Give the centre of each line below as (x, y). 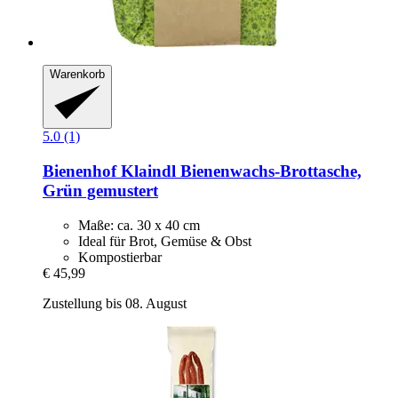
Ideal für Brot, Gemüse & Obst (165, 241)
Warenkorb (77, 74)
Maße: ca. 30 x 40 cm (139, 225)
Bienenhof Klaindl (109, 171)
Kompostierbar (120, 257)
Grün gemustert (100, 191)
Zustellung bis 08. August (115, 303)
